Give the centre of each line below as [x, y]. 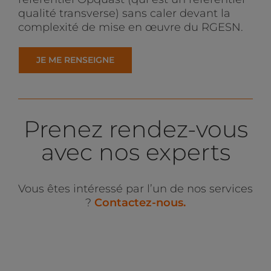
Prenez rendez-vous [135, 129]
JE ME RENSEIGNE [75, 60]
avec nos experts [135, 152]
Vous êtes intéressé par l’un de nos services [135, 189]
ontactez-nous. [144, 203]
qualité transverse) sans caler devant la [124, 14]
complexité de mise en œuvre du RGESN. [130, 28]
